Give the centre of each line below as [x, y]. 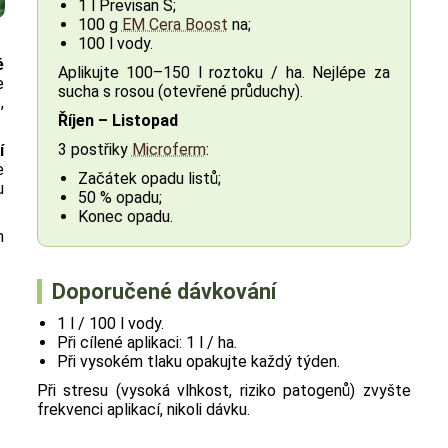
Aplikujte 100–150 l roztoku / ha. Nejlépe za [223, 73]
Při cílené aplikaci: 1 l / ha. [146, 343]
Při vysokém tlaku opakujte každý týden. [198, 362]
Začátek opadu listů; [149, 179]
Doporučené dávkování [163, 292]
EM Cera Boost [174, 25]
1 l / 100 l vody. [110, 324]
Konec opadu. [125, 217]
